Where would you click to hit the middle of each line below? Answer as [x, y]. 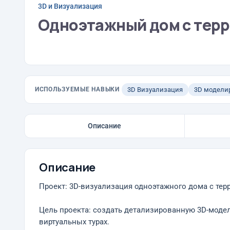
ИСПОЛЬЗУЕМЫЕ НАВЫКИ [77, 89]
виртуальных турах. [74, 222]
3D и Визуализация [70, 6]
